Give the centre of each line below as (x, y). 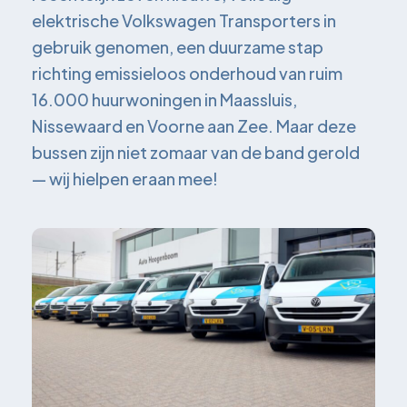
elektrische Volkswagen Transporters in (184, 20)
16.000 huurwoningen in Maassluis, (164, 99)
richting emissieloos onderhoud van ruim (187, 73)
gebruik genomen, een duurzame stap (178, 47)
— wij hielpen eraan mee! (125, 179)
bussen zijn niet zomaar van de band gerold (196, 152)
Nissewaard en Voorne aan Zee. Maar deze (194, 126)
